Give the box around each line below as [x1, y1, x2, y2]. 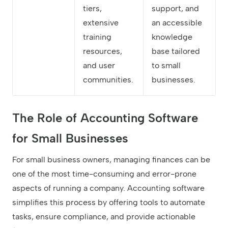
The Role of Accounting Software [12, 110, 198, 126]
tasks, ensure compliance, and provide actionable [12, 212, 195, 222]
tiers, [83, 4, 102, 14]
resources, [83, 46, 122, 56]
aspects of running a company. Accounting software [12, 183, 205, 193]
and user [83, 61, 115, 71]
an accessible [152, 18, 202, 28]
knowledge [152, 32, 192, 42]
